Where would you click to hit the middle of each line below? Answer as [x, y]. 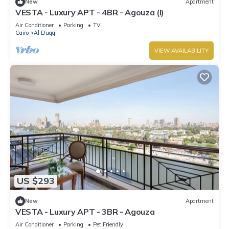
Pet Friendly [108, 224]
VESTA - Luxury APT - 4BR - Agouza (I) [90, 12]
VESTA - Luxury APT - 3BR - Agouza [85, 211]
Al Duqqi [45, 32]
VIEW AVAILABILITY [181, 50]
